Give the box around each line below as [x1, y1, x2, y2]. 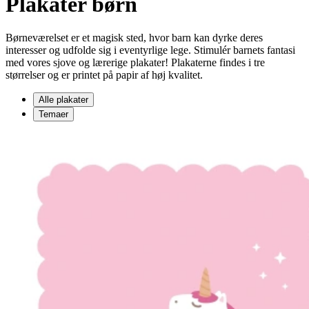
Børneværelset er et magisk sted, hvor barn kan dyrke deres [6, 32, 263, 44]
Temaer [39, 109, 68, 120]
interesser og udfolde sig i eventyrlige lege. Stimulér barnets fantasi [6, 44, 295, 57]
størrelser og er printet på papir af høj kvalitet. [6, 69, 203, 81]
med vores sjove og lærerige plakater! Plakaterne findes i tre [6, 57, 265, 69]
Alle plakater [39, 94, 88, 106]
